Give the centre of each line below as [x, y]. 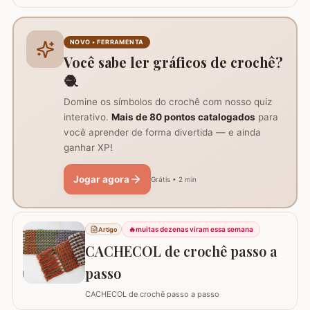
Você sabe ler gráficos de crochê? [173, 63]
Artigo [107, 229]
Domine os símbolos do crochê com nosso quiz [168, 101]
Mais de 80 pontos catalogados [183, 117]
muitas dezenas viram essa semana [195, 229]
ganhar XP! [88, 147]
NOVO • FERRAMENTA [107, 42]
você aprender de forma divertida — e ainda [162, 132]
